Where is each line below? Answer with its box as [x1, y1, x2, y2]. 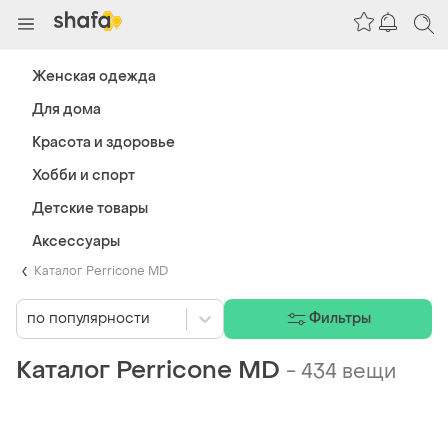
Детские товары [32, 199, 148, 218]
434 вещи [301, 358, 396, 385]
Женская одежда [32, 67, 156, 86]
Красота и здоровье [32, 133, 175, 152]
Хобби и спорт [32, 166, 135, 185]
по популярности [27, 309, 150, 329]
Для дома [32, 100, 101, 119]
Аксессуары [32, 232, 120, 251]
